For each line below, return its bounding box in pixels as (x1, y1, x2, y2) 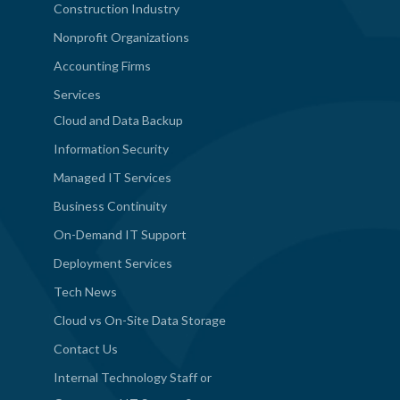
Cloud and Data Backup (54, 112, 183, 129)
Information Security (54, 141, 169, 157)
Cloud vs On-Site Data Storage (54, 312, 226, 329)
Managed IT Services (54, 170, 171, 186)
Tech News (54, 284, 117, 300)
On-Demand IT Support (54, 227, 187, 243)
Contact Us (54, 341, 118, 357)
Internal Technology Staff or (54, 370, 212, 386)
